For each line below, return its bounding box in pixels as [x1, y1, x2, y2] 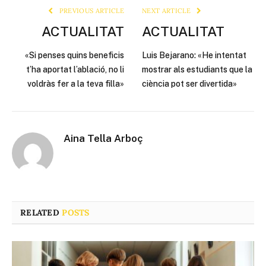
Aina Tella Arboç [64, 132, 143, 145]
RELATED [20, 207, 62, 218]
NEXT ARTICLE [142, 7, 193, 15]
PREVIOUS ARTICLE [57, 7, 124, 15]
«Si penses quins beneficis [25, 50, 124, 61]
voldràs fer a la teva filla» [27, 79, 124, 89]
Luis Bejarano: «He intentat [142, 50, 246, 61]
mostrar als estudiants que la [142, 65, 252, 75]
